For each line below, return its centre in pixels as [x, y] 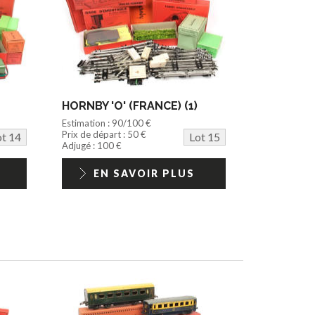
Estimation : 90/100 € [107, 123]
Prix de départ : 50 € [104, 134]
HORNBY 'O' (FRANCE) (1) [130, 105]
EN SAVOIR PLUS [144, 173]
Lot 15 [204, 136]
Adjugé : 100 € [92, 145]
